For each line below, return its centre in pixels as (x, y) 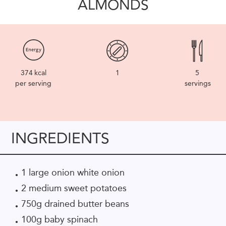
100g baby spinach (60, 219)
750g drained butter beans (75, 204)
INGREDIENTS (60, 138)
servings (198, 83)
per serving (33, 83)
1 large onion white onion (73, 172)
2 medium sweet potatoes (74, 188)
